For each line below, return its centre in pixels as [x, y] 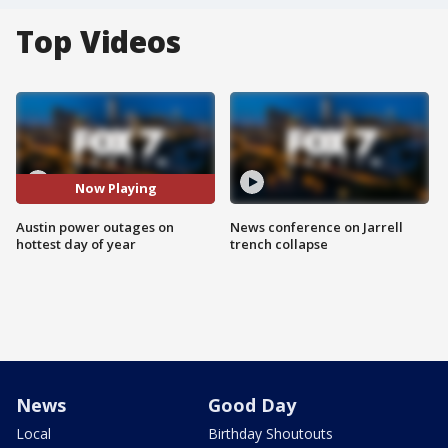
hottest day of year [76, 243]
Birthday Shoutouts [270, 433]
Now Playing [115, 188]
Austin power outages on [95, 226]
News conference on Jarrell [316, 226]
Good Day [252, 404]
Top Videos [98, 41]
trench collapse [279, 243]
